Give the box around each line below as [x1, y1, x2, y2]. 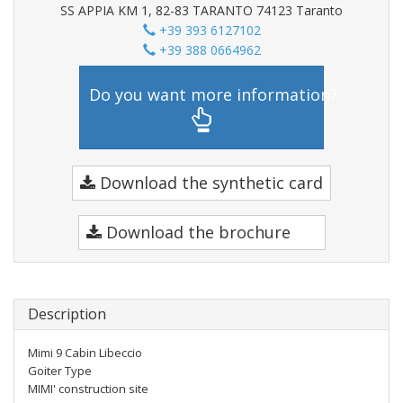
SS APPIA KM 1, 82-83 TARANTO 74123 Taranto [60, 2, 343, 19]
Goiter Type [28, 363, 92, 379]
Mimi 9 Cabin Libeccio [28, 345, 142, 361]
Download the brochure [101, 221, 291, 243]
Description [28, 304, 106, 324]
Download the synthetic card [95, 172, 323, 193]
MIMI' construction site [28, 381, 148, 397]
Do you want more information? [89, 83, 337, 105]
